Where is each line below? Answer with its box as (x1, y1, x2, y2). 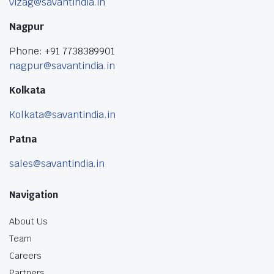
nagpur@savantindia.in (9, 59, 116, 72)
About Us (9, 216, 48, 227)
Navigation (9, 189, 58, 201)
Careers (9, 250, 42, 261)
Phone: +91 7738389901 (9, 45, 116, 57)
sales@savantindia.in (9, 157, 105, 170)
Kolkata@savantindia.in (9, 108, 116, 121)
